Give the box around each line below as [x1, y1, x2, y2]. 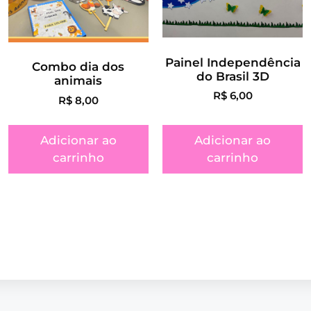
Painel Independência [165, 55, 301, 69]
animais [54, 74, 103, 87]
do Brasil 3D [196, 69, 269, 83]
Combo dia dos [32, 60, 125, 74]
